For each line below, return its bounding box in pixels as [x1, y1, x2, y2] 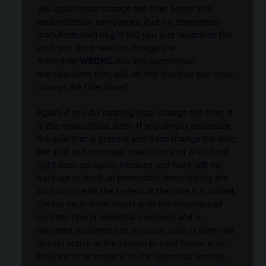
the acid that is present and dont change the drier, [37, 132, 238, 144]
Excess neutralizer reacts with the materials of [37, 197, 223, 210]
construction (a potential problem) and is [37, 210, 202, 223]
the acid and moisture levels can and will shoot [37, 145, 230, 157]
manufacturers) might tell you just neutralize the [37, 28, 233, 40]
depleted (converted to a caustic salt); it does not [37, 223, 235, 236]
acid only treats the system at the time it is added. [37, 184, 236, 197]
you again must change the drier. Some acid [37, 2, 213, 14]
